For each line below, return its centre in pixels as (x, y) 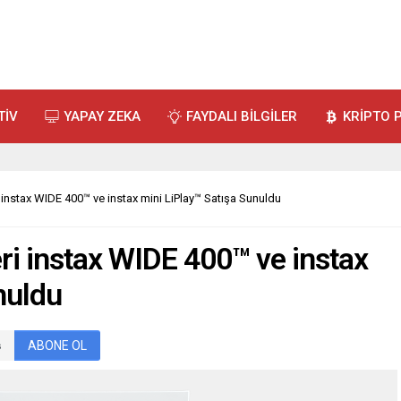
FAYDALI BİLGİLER (242, 116)
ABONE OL (57, 346)
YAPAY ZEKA (102, 116)
